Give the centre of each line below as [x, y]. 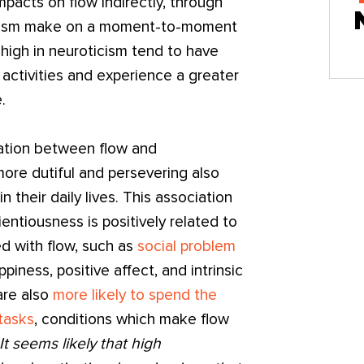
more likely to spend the [135, 295]
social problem [185, 246]
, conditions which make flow [132, 319]
